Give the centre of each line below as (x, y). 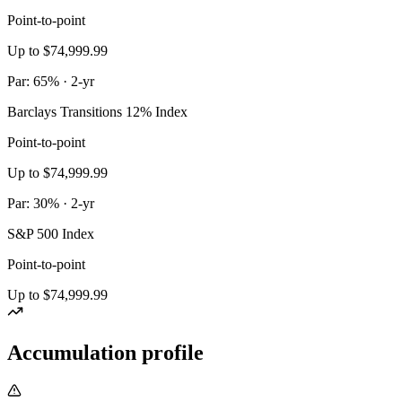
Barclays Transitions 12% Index (97, 112)
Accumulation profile (105, 353)
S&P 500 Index (51, 234)
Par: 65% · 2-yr (51, 82)
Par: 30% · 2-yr (51, 204)
